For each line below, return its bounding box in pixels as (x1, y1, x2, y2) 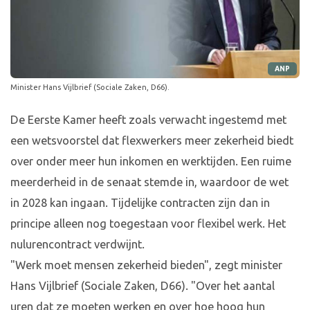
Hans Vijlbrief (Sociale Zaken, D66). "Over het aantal (10, 280, 275, 293)
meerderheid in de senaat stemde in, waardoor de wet (10, 176, 289, 189)
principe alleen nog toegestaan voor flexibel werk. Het (10, 217, 286, 230)
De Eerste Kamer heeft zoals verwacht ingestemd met (10, 113, 286, 127)
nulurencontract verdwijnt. (10, 238, 145, 251)
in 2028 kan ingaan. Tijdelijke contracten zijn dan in (10, 197, 270, 210)
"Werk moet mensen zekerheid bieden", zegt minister (10, 259, 282, 272)
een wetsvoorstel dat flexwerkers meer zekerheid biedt (10, 134, 293, 147)
